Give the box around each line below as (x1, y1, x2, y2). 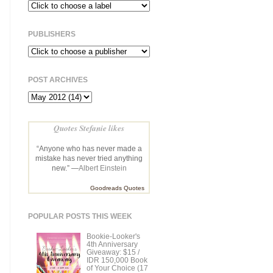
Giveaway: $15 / (86, 248, 140, 256)
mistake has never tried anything (35, 154, 143, 162)
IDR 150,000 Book (86, 256, 147, 264)
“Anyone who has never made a (36, 144, 142, 152)
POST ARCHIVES (28, 75, 88, 84)
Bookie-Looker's (86, 232, 140, 240)
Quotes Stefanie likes (54, 121, 124, 133)
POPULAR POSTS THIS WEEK (28, 211, 132, 221)
